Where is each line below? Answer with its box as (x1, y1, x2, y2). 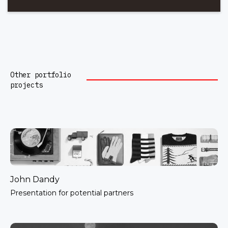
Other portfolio (10, 70, 71, 80)
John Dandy (10, 175, 60, 185)
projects (10, 80, 43, 90)
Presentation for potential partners (10, 188, 133, 198)
